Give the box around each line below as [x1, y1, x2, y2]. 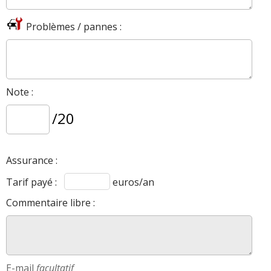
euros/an [110, 175, 154, 189]
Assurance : [6, 153, 57, 167]
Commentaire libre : [6, 195, 95, 209]
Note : [6, 85, 33, 99]
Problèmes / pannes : [24, 19, 122, 33]
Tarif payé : [6, 175, 64, 189]
